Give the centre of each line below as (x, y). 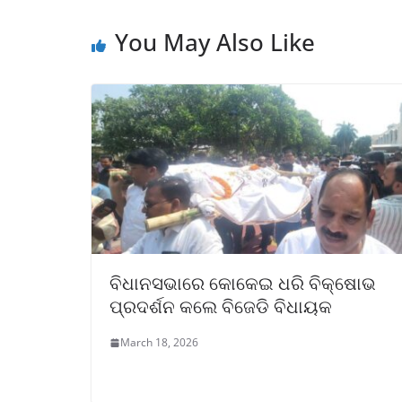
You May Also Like (215, 42)
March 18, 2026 (159, 343)
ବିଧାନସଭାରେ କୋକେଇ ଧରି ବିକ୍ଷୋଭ (243, 284)
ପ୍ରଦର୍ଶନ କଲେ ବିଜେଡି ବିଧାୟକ (221, 307)
